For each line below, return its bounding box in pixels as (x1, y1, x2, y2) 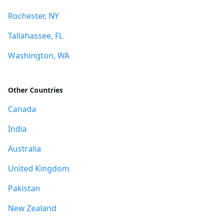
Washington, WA (8, 50, 69, 61)
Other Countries (8, 85, 63, 95)
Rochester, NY (8, 10, 59, 21)
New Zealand (8, 203, 56, 214)
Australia (8, 143, 41, 154)
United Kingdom (8, 163, 69, 174)
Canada (8, 104, 36, 114)
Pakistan (8, 183, 40, 194)
